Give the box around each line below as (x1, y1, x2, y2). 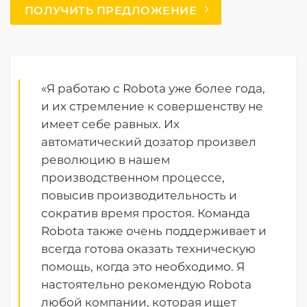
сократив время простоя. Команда (41, 206, 251, 220)
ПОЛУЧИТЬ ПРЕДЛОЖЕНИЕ (24, 3, 197, 17)
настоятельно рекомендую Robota (41, 277, 252, 291)
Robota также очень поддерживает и (41, 223, 267, 238)
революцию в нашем (41, 152, 171, 167)
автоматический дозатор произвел (41, 134, 257, 149)
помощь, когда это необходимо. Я (41, 259, 245, 273)
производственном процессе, (41, 170, 225, 184)
